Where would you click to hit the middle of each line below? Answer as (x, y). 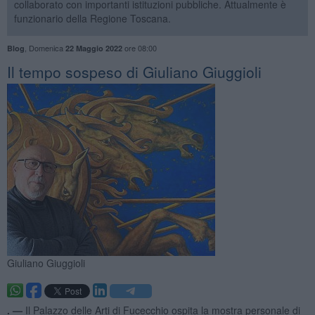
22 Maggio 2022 (94, 48)
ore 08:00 (139, 47)
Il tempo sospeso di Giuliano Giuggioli (134, 71)
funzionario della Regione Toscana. (92, 18)
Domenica (47, 47)
